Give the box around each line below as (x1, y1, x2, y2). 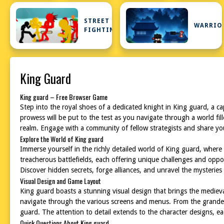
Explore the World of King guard (20, 133, 103, 144)
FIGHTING (84, 26, 120, 33)
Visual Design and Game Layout (20, 175, 101, 186)
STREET (84, 17, 110, 24)
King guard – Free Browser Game (20, 91, 107, 102)
